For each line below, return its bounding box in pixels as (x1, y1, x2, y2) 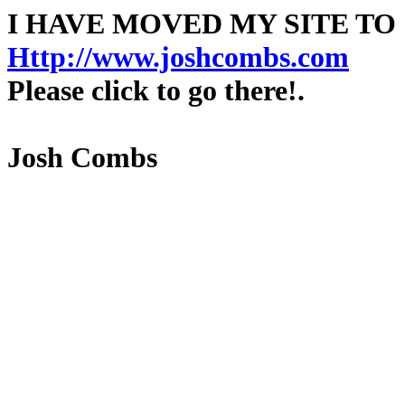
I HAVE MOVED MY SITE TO (7, 7, 396, 40)
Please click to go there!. (7, 74, 305, 107)
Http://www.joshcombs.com (7, 41, 349, 73)
